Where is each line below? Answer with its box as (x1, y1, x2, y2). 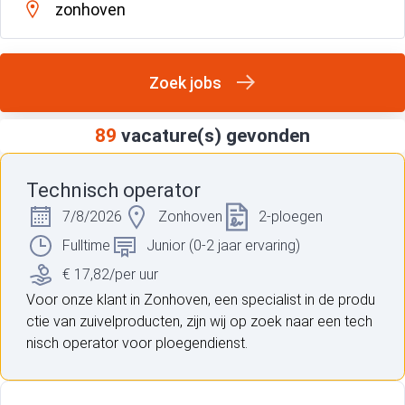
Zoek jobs (148, 73, 221, 93)
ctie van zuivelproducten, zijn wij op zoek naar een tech (26, 313, 372, 331)
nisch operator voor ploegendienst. (26, 334, 248, 353)
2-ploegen (259, 208, 323, 226)
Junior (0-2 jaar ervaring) (146, 237, 300, 255)
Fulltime (62, 237, 110, 255)
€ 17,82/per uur (62, 266, 158, 284)
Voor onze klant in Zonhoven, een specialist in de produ (26, 291, 375, 309)
